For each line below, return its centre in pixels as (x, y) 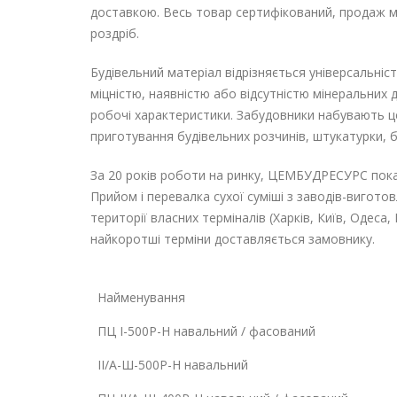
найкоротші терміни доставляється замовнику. (233, 239)
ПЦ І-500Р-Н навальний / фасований (206, 331)
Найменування (141, 297)
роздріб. (115, 33)
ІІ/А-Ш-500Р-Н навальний (173, 365)
